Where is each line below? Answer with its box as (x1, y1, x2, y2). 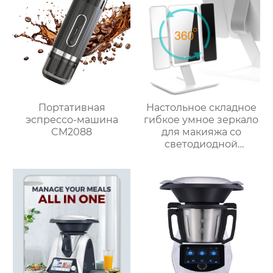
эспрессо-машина (25, 113, 118, 126)
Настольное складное (146, 101, 257, 113)
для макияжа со (161, 126, 241, 138)
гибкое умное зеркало (144, 113, 259, 126)
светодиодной (165, 138, 238, 150)
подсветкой (171, 150, 232, 162)
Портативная (38, 101, 105, 113)
